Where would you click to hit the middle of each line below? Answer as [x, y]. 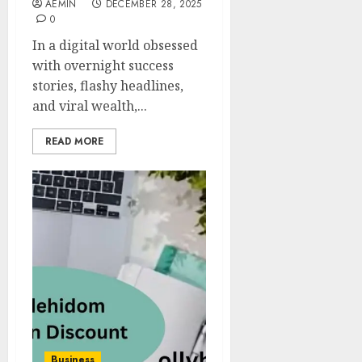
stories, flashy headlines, [108, 86]
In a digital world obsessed [115, 45]
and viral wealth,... [90, 106]
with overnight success [103, 65]
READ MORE [74, 141]
